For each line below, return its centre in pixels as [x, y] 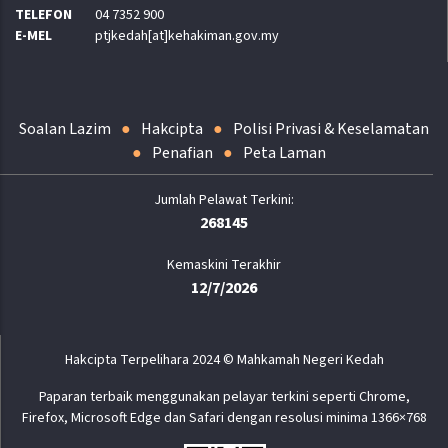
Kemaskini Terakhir [224, 265]
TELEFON [43, 15]
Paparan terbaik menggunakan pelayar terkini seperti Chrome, [224, 397]
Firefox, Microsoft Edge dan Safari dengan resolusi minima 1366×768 [224, 418]
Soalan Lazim [65, 129]
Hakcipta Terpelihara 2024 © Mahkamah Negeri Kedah [224, 360]
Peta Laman [284, 153]
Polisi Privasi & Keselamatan [331, 129]
